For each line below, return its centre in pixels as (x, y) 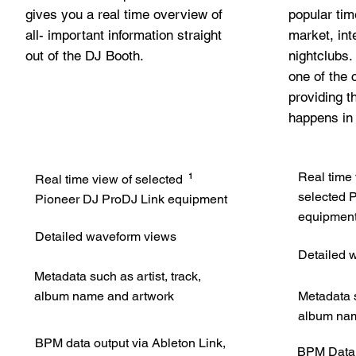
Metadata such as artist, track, (117, 276)
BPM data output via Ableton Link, (130, 343)
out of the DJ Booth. (84, 56)
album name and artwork (104, 296)
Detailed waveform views (105, 236)
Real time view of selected (108, 179)
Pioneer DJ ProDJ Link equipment (131, 199)
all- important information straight (123, 35)
